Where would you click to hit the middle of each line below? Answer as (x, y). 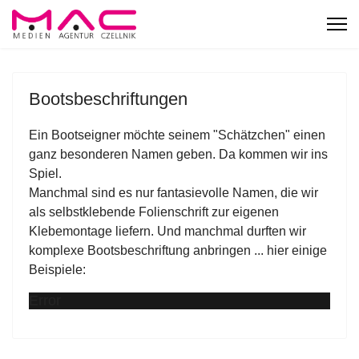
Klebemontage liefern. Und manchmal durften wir (167, 231)
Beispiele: (57, 270)
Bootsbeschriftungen (108, 99)
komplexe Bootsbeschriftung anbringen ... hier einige (178, 250)
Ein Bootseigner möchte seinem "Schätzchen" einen (177, 135)
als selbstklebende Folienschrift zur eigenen (154, 212)
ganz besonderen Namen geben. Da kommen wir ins (178, 154)
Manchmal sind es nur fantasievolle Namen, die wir (173, 193)
